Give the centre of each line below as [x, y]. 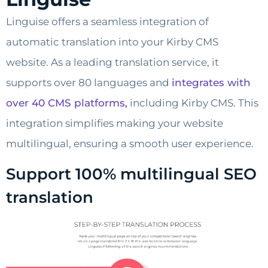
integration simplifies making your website [115, 124]
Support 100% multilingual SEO [131, 174]
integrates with [211, 83]
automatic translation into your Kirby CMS [112, 42]
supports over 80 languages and [89, 83]
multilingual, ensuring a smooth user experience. [130, 144]
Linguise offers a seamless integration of [107, 22]
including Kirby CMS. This [193, 103]
